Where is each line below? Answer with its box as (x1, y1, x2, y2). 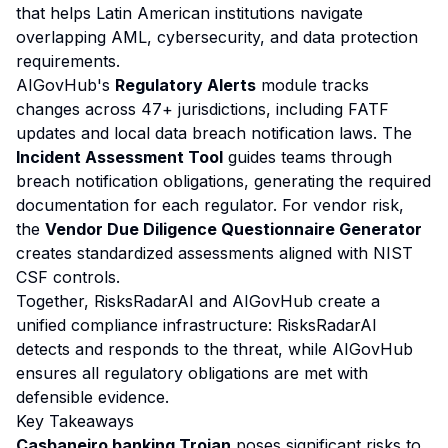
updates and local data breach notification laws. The (16, 123, 412, 143)
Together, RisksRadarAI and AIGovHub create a (16, 291, 380, 311)
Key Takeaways (16, 411, 134, 431)
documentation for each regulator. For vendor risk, (16, 195, 404, 215)
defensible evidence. (16, 387, 169, 407)
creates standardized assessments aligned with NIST (16, 243, 413, 263)
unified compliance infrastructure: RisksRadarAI (16, 315, 377, 335)
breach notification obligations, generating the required (16, 171, 431, 191)
